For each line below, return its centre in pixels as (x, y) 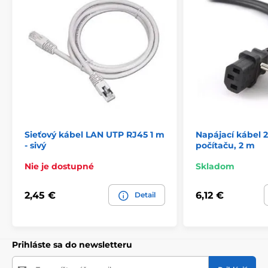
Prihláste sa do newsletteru (72, 245)
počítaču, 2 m (225, 146)
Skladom (215, 167)
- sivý (35, 146)
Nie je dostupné (59, 167)
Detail (145, 195)
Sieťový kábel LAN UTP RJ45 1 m (95, 135)
